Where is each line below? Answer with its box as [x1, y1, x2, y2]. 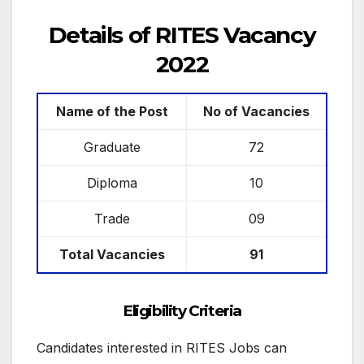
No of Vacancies [203, 103, 310, 120]
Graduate [84, 139, 141, 156]
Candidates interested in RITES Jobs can [37, 340, 287, 357]
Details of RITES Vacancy [48, 20, 316, 49]
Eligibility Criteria [123, 301, 241, 321]
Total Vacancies [59, 246, 165, 263]
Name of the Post [56, 103, 168, 120]
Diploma [87, 175, 137, 192]
